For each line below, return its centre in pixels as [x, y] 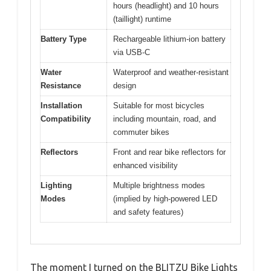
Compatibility [66, 119]
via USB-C [132, 53]
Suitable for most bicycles [159, 106]
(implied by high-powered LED [165, 199]
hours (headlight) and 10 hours [166, 6]
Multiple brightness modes [159, 186]
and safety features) [148, 212]
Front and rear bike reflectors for [169, 152]
